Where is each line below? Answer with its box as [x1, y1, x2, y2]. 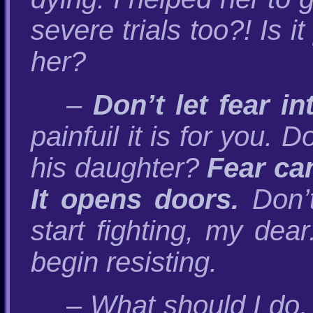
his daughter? [31, 152, 208, 183]
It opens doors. [31, 184, 240, 214]
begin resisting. [31, 247, 217, 277]
